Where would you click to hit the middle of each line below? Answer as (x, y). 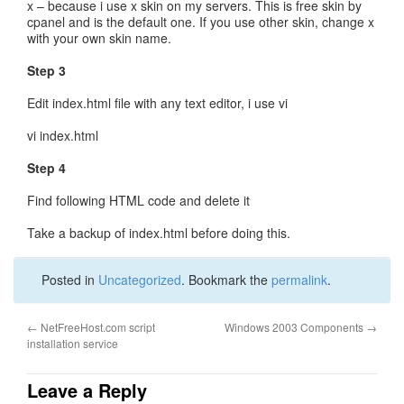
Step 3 (46, 70)
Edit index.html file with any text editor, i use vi (157, 103)
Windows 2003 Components (295, 327)
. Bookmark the (226, 280)
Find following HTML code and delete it (138, 200)
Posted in (70, 280)
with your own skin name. (99, 38)
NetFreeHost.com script (96, 327)
